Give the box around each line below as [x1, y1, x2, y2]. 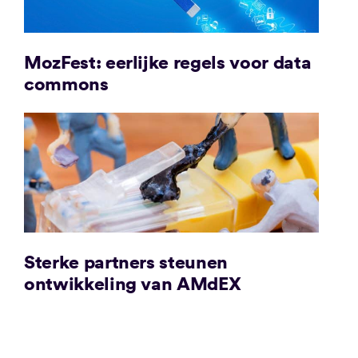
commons [23, 70, 109, 95]
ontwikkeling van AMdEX [23, 270, 241, 295]
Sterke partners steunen [23, 249, 229, 273]
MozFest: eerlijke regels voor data [23, 49, 312, 74]
